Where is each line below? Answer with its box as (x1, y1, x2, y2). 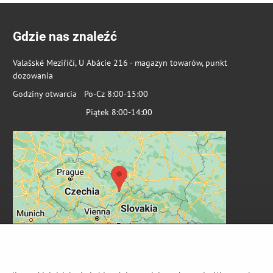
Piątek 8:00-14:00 (12, 106, 152, 118)
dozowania (12, 70, 53, 81)
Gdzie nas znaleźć (12, 29, 117, 44)
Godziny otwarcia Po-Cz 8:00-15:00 (12, 88, 148, 99)
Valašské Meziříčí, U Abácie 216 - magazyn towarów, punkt (12, 57, 227, 68)
